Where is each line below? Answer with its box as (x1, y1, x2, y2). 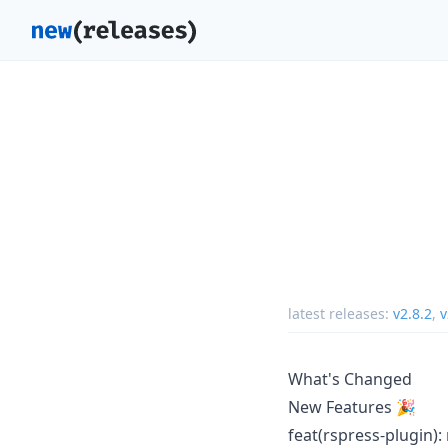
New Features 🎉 (288, 395, 416, 418)
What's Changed (288, 367, 412, 390)
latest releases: (288, 303, 393, 323)
